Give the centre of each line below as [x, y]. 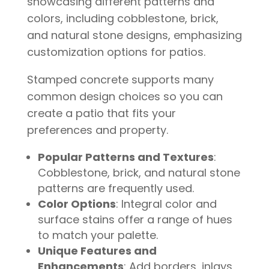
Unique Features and [97, 250]
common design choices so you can [125, 96]
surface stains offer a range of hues [135, 219]
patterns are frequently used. [116, 188]
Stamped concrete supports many [120, 79]
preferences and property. [97, 130]
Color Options [77, 204]
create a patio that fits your [101, 113]
